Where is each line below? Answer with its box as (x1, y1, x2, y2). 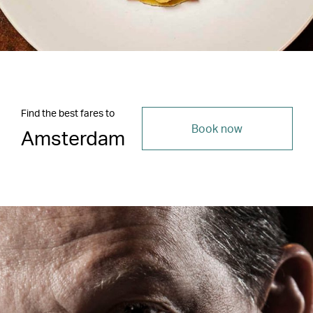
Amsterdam (20, 124, 125, 150)
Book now (191, 120, 242, 136)
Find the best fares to (20, 106, 115, 119)
